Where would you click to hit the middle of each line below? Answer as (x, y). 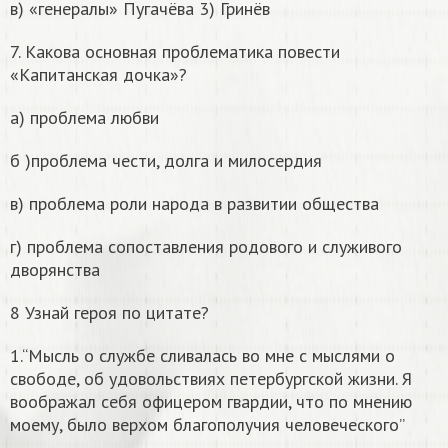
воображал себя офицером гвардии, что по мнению (211, 402)
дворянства (55, 270)
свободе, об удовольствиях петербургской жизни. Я (211, 379)
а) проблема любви (84, 118)
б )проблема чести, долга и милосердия (166, 161)
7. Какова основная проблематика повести (175, 52)
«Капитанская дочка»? (98, 75)
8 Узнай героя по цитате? (109, 313)
